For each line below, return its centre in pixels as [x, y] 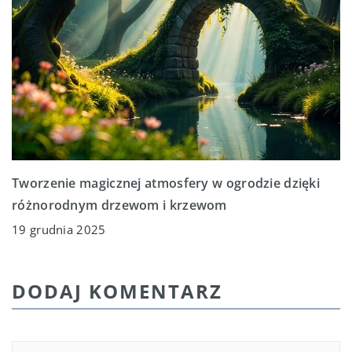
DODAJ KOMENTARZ [117, 291]
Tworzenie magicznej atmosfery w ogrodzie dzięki [166, 183]
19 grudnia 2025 [59, 230]
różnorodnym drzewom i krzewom [119, 205]
